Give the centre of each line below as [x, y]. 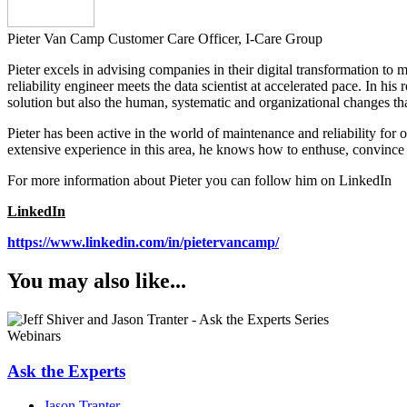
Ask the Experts [66, 371]
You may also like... [97, 281]
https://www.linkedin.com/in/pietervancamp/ [143, 243]
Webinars [34, 336]
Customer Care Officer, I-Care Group [215, 39]
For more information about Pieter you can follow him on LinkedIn [199, 181]
